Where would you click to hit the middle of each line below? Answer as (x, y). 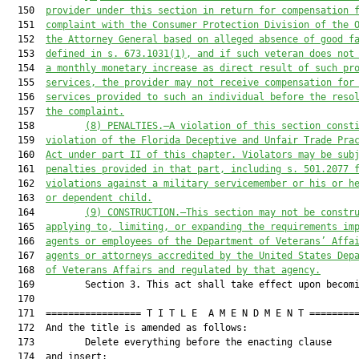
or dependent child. (99, 198)
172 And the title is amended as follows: (127, 328)
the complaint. (85, 111)
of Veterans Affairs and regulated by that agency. (183, 270)
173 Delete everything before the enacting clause (169, 342)
